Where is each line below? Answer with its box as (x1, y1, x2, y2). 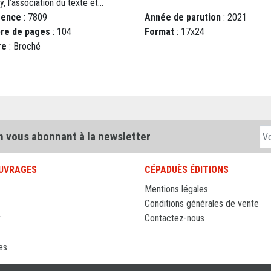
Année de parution (145, 11, 221, 24)
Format (145, 26, 174, 38)
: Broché (7, 41, 41, 53)
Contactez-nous (145, 212, 204, 224)
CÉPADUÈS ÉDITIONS (145, 164, 229, 176)
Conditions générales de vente (145, 198, 259, 210)
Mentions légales (145, 183, 208, 195)
